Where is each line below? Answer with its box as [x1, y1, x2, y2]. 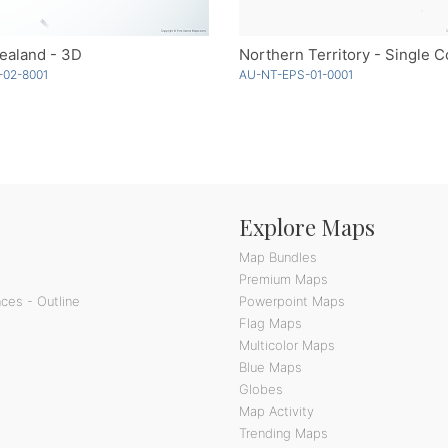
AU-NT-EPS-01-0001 [239, 66, 353, 82]
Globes [239, 380, 283, 397]
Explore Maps [239, 211, 375, 242]
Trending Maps [239, 424, 328, 441]
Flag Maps [239, 314, 302, 331]
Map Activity [239, 402, 314, 419]
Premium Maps [239, 270, 328, 287]
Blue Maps [239, 358, 302, 375]
